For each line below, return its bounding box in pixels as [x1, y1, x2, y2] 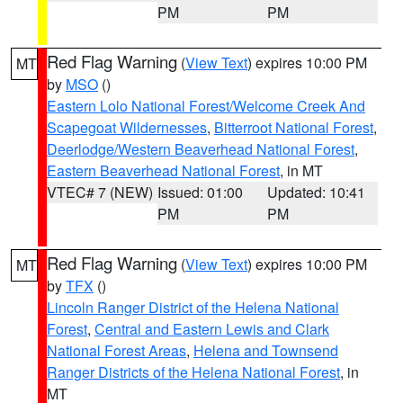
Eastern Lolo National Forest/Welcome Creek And [47, 95, 365, 116]
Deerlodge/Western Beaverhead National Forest [47, 139, 354, 159]
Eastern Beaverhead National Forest [47, 160, 280, 181]
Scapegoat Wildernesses [47, 117, 207, 138]
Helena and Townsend [193, 340, 338, 361]
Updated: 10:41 [267, 182, 366, 202]
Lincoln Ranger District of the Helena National [47, 297, 339, 318]
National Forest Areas [47, 340, 186, 361]
